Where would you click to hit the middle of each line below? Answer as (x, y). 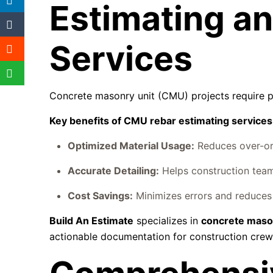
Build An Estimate (92, 221)
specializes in (168, 221)
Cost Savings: (101, 196)
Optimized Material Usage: (131, 146)
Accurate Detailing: (114, 171)
